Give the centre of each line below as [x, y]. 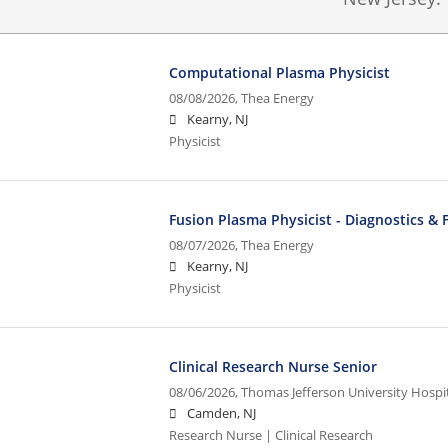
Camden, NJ [222, 413]
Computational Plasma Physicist [280, 72]
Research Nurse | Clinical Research [271, 435]
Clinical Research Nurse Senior [273, 366]
